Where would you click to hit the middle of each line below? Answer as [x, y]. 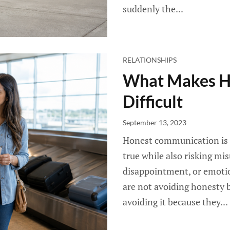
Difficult [153, 101]
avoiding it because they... [175, 202]
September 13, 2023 [155, 122]
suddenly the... [153, 9]
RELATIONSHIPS [150, 60]
